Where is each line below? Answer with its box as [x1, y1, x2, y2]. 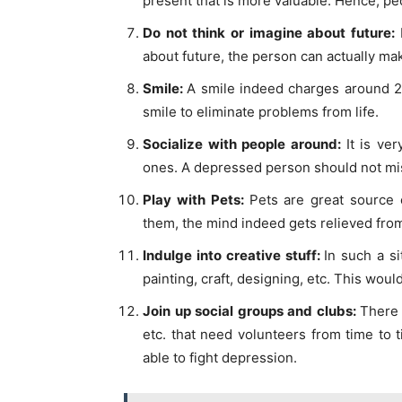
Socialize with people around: [143, 135, 346, 153]
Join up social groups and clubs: [143, 302, 361, 320]
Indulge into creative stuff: [143, 247, 325, 265]
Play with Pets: [143, 191, 249, 209]
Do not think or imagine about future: [143, 24, 400, 42]
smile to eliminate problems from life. [143, 103, 379, 121]
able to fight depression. [143, 349, 297, 367]
